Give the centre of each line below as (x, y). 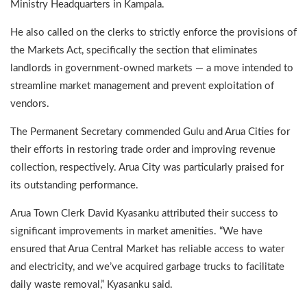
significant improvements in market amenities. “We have (136, 232)
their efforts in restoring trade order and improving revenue (143, 150)
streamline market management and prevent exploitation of (142, 86)
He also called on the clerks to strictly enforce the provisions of (153, 33)
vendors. (30, 104)
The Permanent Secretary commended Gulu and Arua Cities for (150, 132)
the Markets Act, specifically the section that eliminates (134, 51)
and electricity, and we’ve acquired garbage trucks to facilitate (147, 267)
